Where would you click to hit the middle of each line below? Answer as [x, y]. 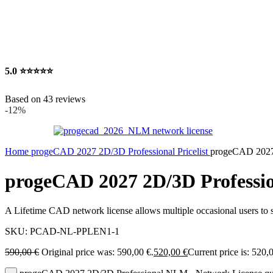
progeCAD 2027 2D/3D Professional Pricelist [121, 151]
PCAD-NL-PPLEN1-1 [75, 232]
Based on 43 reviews [45, 99]
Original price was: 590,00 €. [97, 252]
